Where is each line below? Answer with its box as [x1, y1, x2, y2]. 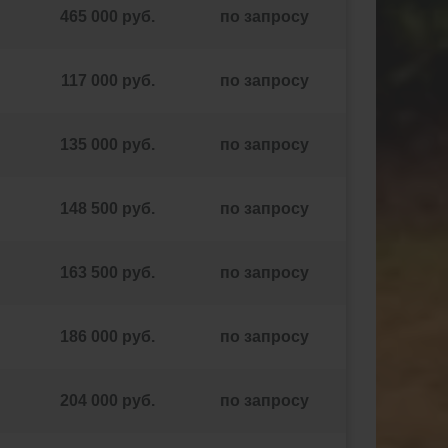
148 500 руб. [60, 200, 155, 217]
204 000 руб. [60, 392, 155, 409]
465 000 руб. [60, 8, 155, 25]
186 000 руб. [60, 328, 155, 345]
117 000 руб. [60, 72, 155, 89]
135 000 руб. [60, 136, 155, 153]
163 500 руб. [60, 264, 155, 281]
